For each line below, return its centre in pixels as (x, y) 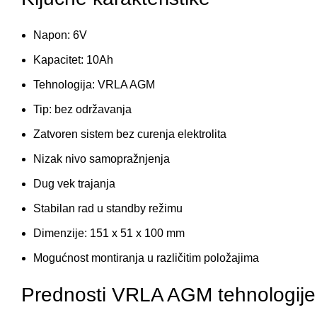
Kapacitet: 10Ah (73, 60)
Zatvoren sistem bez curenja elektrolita (130, 134)
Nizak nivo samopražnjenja (102, 159)
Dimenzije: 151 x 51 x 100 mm (109, 233)
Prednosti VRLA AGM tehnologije (168, 295)
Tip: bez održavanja (82, 109)
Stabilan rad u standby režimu (108, 208)
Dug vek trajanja (74, 184)
